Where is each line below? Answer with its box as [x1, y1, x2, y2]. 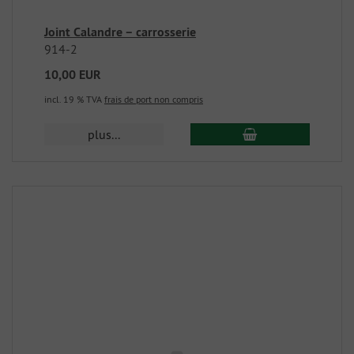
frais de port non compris [104, 93, 203, 105]
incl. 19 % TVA [44, 93, 104, 105]
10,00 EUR [44, 66, 101, 83]
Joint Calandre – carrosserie [44, 24, 196, 40]
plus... [88, 126, 121, 142]
